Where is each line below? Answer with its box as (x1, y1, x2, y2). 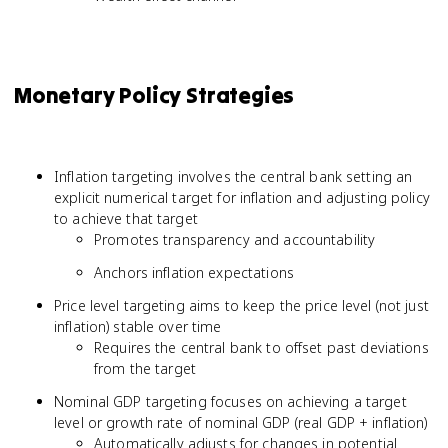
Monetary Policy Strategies (14, 81, 295, 109)
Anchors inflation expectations (94, 263, 294, 282)
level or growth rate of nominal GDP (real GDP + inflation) (54, 413, 428, 432)
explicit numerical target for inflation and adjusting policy (54, 188, 430, 207)
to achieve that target (54, 209, 198, 228)
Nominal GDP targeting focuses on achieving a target (54, 392, 407, 411)
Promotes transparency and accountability (94, 230, 376, 249)
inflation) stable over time (54, 317, 222, 336)
